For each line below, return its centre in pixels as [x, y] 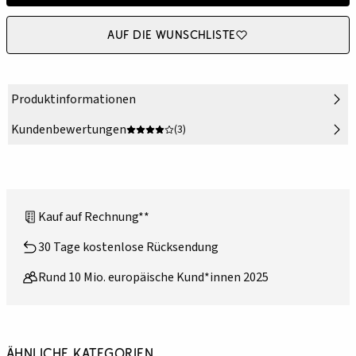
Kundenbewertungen [69, 130]
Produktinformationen [74, 100]
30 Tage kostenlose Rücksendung [128, 248]
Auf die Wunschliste [172, 35]
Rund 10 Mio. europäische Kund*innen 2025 [153, 278]
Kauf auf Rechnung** [94, 217]
